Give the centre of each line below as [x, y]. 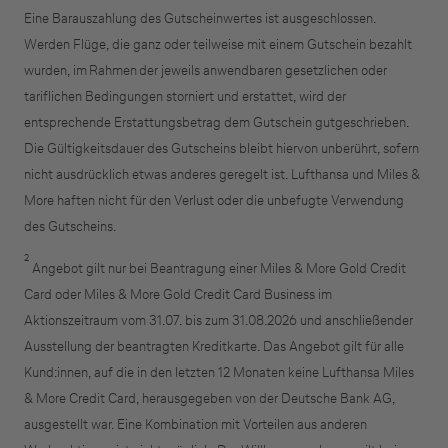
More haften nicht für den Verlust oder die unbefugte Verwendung [214, 200]
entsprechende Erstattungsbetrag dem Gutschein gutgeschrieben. [216, 122]
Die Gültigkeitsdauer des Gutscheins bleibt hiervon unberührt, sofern [221, 148]
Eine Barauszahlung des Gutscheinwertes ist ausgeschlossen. [200, 18]
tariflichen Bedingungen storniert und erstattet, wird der [185, 96]
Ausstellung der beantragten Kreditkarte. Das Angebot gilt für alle [214, 346]
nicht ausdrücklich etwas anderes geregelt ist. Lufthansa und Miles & [222, 174]
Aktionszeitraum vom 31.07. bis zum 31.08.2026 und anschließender [218, 320]
